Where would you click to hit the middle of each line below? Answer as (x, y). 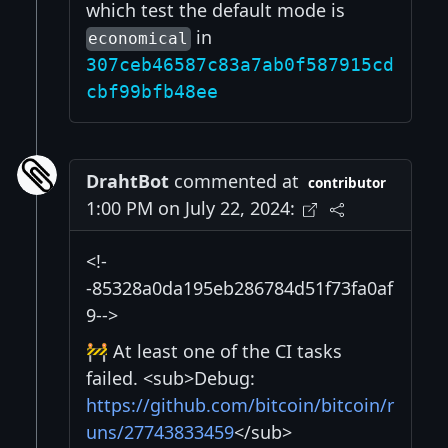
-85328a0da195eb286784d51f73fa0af (239, 288)
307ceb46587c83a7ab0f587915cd (240, 65)
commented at (234, 181)
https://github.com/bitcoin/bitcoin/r (240, 405)
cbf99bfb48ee (152, 92)
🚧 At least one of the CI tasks (214, 351)
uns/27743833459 (160, 432)
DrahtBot (127, 181)
